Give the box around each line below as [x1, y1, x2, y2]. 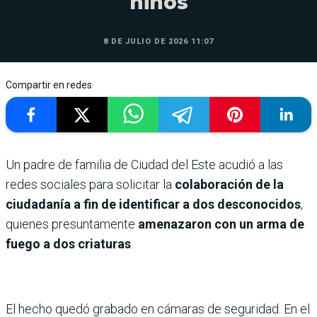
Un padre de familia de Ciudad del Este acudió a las [6, 157, 283, 172]
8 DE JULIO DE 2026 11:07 [103, 37, 214, 46]
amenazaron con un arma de [135, 217, 304, 231]
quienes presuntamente [6, 217, 135, 231]
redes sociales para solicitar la [6, 177, 175, 192]
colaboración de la [175, 177, 284, 192]
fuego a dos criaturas [6, 236, 131, 251]
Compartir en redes [6, 79, 92, 91]
